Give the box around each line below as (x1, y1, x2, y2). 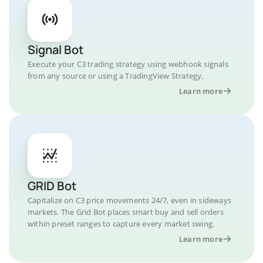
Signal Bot (28, 42, 83, 58)
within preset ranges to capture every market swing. (28, 218, 215, 229)
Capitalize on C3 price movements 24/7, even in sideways (28, 195, 232, 205)
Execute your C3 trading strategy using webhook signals (28, 59, 228, 69)
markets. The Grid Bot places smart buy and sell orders (28, 207, 224, 217)
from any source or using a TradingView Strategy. (28, 70, 204, 81)
